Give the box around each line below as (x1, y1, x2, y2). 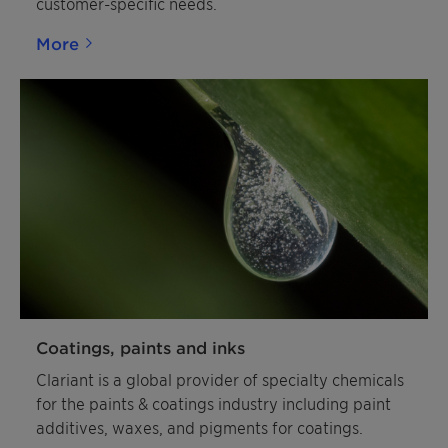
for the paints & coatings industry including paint (36, 393, 391, 413)
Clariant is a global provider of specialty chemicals (36, 369, 404, 389)
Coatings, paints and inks (36, 337, 245, 357)
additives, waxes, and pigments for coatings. (36, 417, 363, 437)
